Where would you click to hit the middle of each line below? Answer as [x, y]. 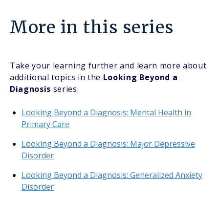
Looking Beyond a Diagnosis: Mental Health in [106, 113]
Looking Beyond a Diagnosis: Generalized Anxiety [112, 175]
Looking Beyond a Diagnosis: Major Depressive [108, 144]
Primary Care [45, 124]
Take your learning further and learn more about [108, 66]
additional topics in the [56, 77]
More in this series [92, 28]
